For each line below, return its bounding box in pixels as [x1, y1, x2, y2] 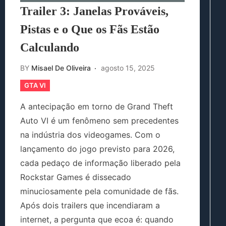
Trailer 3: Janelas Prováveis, [20, 5, 168, 18]
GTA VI [24, 81, 46, 90]
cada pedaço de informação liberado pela [20, 158, 181, 168]
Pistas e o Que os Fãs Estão [20, 23, 159, 36]
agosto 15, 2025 [101, 64, 155, 73]
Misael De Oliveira [31, 64, 91, 73]
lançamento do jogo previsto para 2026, [20, 144, 175, 154]
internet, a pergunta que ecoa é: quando [20, 214, 174, 225]
